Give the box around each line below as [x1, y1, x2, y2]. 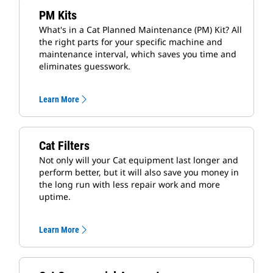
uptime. [39, 190, 71, 202]
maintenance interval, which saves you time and [39, 48, 236, 60]
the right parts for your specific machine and [39, 35, 222, 48]
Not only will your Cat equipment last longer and [39, 154, 238, 166]
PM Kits [39, 7, 77, 23]
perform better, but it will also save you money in [39, 166, 239, 178]
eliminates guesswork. [39, 60, 130, 72]
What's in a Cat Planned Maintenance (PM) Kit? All [39, 23, 242, 35]
